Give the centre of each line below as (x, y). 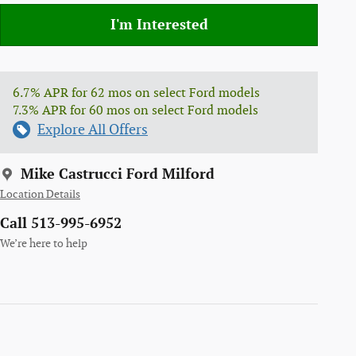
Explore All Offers (93, 130)
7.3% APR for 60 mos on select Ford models (135, 110)
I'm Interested (159, 25)
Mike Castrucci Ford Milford (118, 174)
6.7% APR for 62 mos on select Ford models (136, 93)
